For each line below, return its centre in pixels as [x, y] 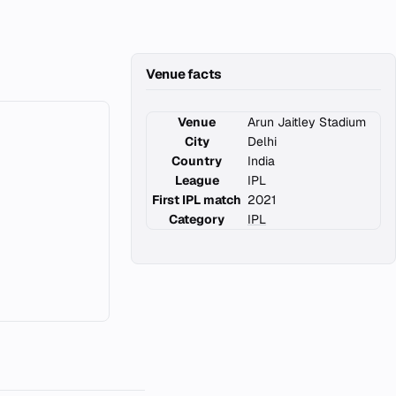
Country [197, 161]
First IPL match [197, 200]
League [197, 180]
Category [197, 219]
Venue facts [184, 74]
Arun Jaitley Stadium [307, 122]
